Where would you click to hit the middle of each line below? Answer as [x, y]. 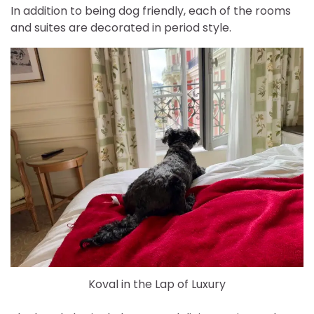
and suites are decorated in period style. [121, 27]
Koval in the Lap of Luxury [157, 284]
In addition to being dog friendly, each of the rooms [151, 11]
